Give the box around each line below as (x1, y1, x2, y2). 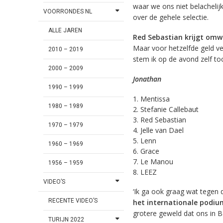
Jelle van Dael (140, 125, 184, 135)
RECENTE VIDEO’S (48, 197, 98, 205)
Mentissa (140, 94, 170, 104)
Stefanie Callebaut (140, 105, 199, 114)
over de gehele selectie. (132, 12, 209, 22)
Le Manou (140, 157, 173, 167)
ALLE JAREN (48, 27, 83, 34)
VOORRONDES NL (43, 8, 93, 15)
